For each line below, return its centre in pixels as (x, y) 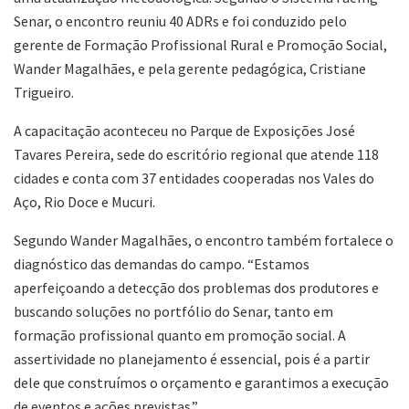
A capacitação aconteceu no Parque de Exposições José (184, 130)
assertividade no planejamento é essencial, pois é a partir (192, 358)
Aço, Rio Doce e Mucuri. (84, 201)
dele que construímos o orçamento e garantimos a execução (201, 382)
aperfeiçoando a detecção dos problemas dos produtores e (196, 287)
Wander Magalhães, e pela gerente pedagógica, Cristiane (190, 68)
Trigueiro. (44, 92)
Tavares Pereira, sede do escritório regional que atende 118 (196, 154)
